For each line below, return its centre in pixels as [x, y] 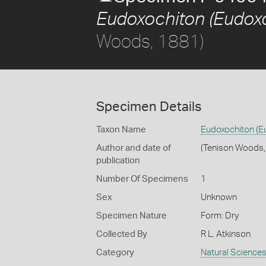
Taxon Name [121, 130]
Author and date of [134, 148]
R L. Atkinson [225, 234]
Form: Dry [219, 216]
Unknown [218, 197]
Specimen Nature [132, 216]
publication [118, 161]
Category [115, 253]
